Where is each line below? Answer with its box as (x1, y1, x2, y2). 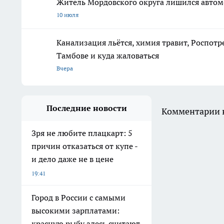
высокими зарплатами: (31, 205, 119, 215)
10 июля (56, 10, 78, 18)
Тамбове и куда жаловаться (56, 50, 159, 60)
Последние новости (46, 102, 127, 113)
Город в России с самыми (31, 192, 125, 202)
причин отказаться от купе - (31, 140, 138, 151)
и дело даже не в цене (31, 153, 113, 164)
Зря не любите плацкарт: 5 (31, 127, 132, 138)
